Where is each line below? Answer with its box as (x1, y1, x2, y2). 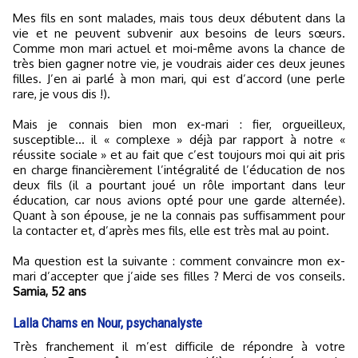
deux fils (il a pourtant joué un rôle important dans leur (13, 177, 345, 193)
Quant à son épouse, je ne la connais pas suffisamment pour (13, 207, 345, 223)
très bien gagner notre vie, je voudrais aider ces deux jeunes (13, 55, 345, 71)
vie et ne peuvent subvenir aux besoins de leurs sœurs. (13, 25, 345, 41)
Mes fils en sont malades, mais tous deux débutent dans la (13, 10, 345, 26)
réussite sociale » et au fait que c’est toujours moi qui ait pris (13, 146, 345, 162)
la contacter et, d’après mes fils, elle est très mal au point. (13, 222, 329, 238)
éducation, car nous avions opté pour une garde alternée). (13, 192, 345, 208)
